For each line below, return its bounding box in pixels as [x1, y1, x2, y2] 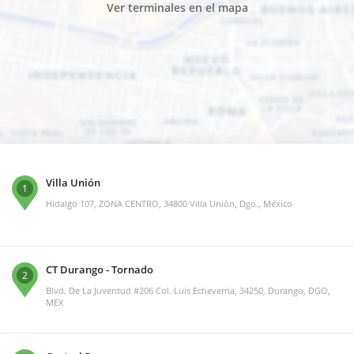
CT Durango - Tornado [46, 262, 153, 277]
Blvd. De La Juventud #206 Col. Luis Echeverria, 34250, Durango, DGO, [46, 284, 330, 297]
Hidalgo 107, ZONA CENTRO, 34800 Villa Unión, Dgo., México [46, 198, 292, 210]
